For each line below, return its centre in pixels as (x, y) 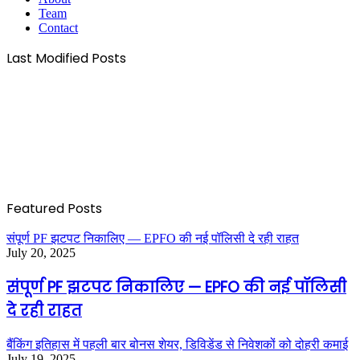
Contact (58, 28)
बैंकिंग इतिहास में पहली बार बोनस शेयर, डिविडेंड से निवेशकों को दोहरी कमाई (177, 344)
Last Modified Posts (66, 59)
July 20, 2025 (41, 253)
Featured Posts (54, 209)
